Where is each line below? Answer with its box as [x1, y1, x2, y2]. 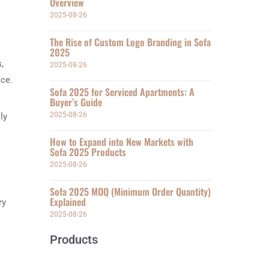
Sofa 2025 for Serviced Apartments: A [50, 85, 195, 99]
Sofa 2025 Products [50, 145, 127, 159]
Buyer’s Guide [50, 95, 103, 109]
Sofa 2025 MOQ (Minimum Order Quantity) [50, 184, 211, 199]
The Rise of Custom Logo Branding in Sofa [50, 35, 211, 49]
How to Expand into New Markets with [50, 134, 194, 149]
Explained [50, 195, 86, 209]
